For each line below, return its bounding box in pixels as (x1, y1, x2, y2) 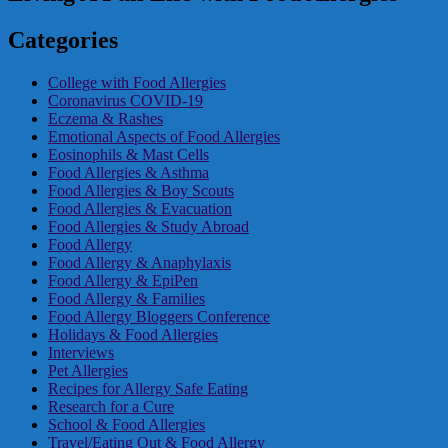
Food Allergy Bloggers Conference (48, 307, 270, 325)
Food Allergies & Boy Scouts (48, 181, 234, 199)
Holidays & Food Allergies (48, 325, 218, 343)
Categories (8, 26, 118, 53)
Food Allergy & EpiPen (48, 271, 198, 289)
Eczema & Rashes (48, 109, 163, 127)
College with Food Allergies (48, 73, 226, 91)
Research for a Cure (48, 397, 174, 415)
